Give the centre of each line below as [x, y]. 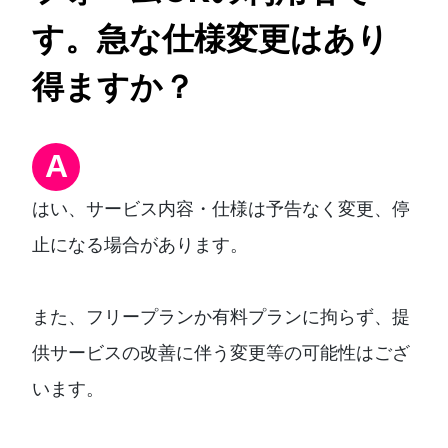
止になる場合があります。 [140, 244]
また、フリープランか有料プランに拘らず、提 [221, 316]
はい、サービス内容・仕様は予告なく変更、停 [221, 208]
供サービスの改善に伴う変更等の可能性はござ [221, 352]
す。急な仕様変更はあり [210, 38]
